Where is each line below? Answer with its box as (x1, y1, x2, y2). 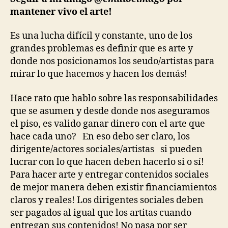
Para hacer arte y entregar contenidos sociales (10, 168, 209, 181)
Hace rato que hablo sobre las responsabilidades (10, 92, 218, 104)
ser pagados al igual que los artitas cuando (10, 207, 191, 219)
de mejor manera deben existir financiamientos (10, 181, 217, 193)
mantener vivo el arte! (10, 6, 112, 18)
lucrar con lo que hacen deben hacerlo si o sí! (10, 156, 204, 168)
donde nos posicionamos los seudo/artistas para (10, 55, 214, 67)
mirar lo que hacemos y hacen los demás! (10, 68, 187, 80)
